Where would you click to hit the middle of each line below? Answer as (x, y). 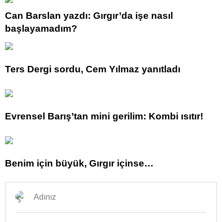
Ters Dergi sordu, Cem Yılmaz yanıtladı (93, 69)
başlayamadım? (41, 28)
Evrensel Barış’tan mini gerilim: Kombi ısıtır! (104, 116)
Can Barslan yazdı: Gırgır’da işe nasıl (89, 15)
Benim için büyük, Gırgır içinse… (79, 163)
